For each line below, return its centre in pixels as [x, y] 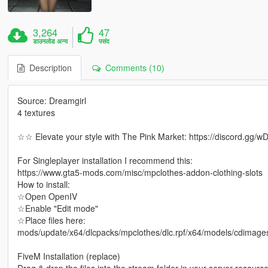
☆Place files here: [51, 220]
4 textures [36, 113]
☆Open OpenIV [47, 197]
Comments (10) [132, 68]
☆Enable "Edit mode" [57, 208]
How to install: [43, 185]
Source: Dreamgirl [51, 101]
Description [48, 68]
